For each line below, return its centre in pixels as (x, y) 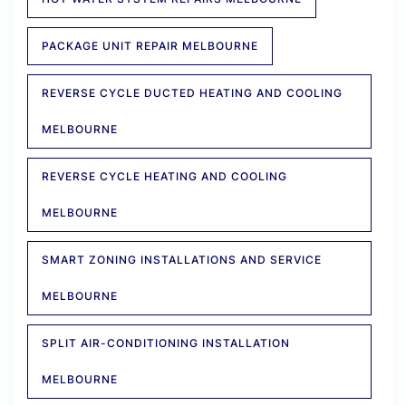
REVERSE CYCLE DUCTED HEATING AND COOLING (192, 93)
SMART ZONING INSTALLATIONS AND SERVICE (182, 260)
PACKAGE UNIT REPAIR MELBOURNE (150, 46)
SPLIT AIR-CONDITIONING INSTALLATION (166, 343)
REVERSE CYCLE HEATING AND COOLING (164, 177)
